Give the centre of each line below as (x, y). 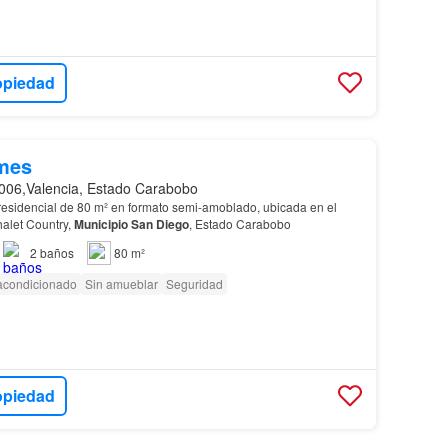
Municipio (100, 223)
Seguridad (194, 283)
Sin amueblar (121, 283)
